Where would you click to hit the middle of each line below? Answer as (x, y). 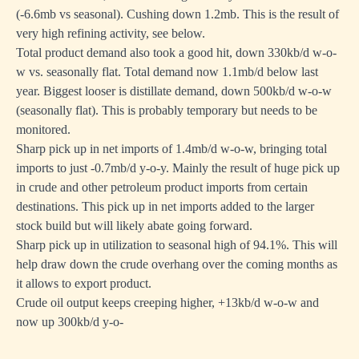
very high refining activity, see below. (111, 33)
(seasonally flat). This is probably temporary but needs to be (167, 110)
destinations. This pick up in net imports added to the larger (165, 206)
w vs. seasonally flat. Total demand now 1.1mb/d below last (167, 72)
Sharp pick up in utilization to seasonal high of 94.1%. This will (177, 245)
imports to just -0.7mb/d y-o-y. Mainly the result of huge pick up (178, 168)
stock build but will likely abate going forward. (134, 226)
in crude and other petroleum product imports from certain (162, 187)
